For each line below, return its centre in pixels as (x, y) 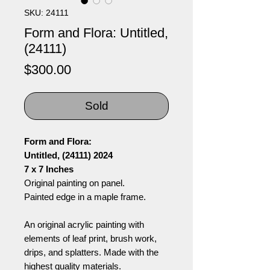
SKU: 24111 (46, 13)
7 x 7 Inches (49, 169)
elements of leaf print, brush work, (90, 238)
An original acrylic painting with (84, 224)
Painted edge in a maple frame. (85, 197)
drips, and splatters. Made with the (91, 252)
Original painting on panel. (76, 183)
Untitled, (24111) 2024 (68, 155)
